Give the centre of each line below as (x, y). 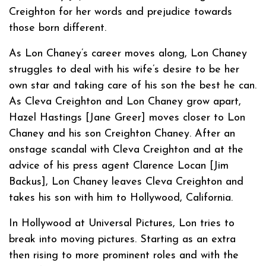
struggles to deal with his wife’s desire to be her (124, 69)
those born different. (58, 28)
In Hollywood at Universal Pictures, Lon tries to (122, 223)
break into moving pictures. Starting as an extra (122, 239)
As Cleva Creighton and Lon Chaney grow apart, (125, 102)
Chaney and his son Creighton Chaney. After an (122, 134)
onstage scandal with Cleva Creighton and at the (126, 150)
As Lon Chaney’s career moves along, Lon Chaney (128, 53)
